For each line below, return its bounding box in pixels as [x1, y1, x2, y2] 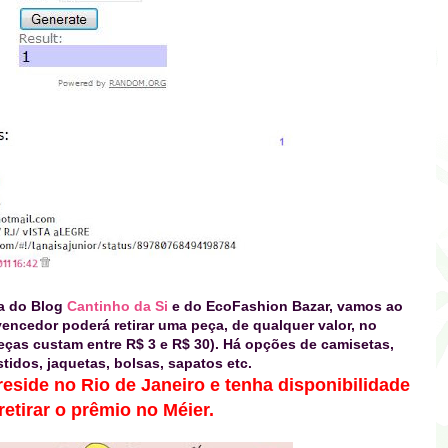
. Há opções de [214, 336, 321, 353]
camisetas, [320, 336, 394, 353]
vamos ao [333, 298, 403, 315]
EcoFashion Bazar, [206, 298, 333, 315]
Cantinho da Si [67, 298, 168, 315]
